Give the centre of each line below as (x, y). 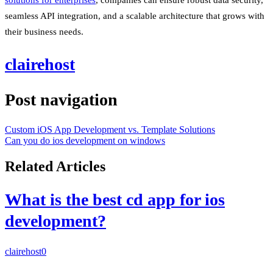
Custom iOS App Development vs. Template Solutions (110, 130)
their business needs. (44, 31)
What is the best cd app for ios (115, 200)
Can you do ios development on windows (85, 141)
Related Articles (55, 167)
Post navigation (61, 100)
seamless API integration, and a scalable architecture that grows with (135, 16)
